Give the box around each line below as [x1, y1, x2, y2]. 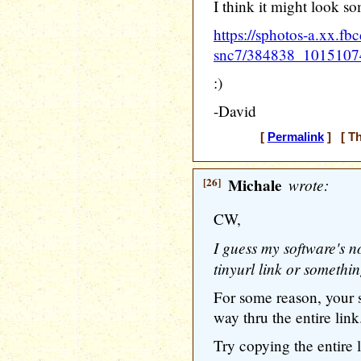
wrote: [284, 174, 329, 195]
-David [214, 101, 256, 121]
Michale [228, 174, 282, 197]
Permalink [267, 131, 324, 143]
